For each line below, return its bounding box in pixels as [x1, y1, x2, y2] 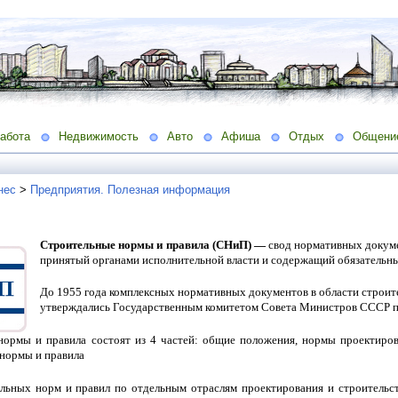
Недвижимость [59, 129, 139, 143]
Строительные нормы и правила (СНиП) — [40, 237, 269, 251]
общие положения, [203, 332, 303, 346]
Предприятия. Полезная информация [30, 182, 230, 196]
